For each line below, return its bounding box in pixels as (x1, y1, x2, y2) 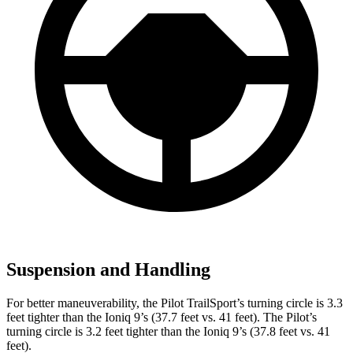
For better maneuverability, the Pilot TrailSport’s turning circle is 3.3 (6, 295, 343, 310)
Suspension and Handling (6, 258, 210, 280)
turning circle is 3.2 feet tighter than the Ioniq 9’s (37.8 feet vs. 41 (6, 324, 330, 338)
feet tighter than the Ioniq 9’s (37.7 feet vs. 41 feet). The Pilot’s (6, 310, 317, 324)
